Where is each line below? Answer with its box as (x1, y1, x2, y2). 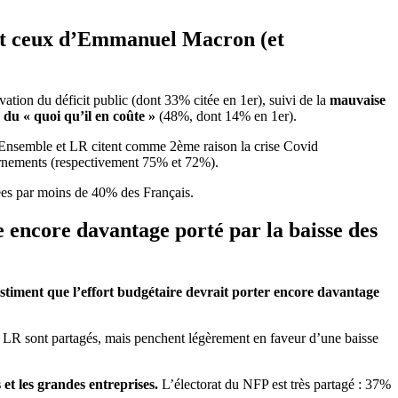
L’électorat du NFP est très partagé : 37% (162, 377, 391, 393)
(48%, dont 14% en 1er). (159, 108, 297, 124)
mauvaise (330, 92, 386, 108)
